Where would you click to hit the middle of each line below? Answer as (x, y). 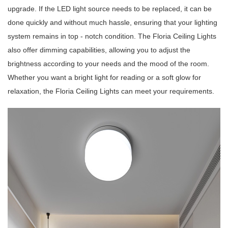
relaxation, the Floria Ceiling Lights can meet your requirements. (111, 91)
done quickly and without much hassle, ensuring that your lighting (112, 23)
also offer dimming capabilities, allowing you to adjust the (99, 50)
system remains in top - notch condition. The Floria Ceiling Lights (112, 36)
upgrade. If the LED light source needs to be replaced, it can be (110, 9)
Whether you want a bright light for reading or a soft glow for (104, 78)
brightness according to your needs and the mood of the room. (108, 64)
